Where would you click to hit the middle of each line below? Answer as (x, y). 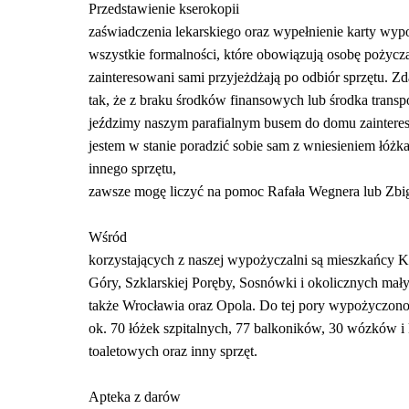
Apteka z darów (135, 397)
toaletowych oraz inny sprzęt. (173, 351)
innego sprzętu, (132, 168)
